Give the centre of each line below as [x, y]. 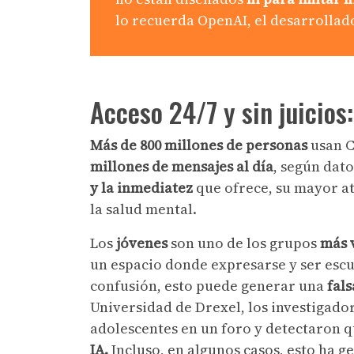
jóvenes [142, 243]
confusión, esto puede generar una [209, 285]
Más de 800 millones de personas [200, 145]
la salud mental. [145, 209]
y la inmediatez [143, 187]
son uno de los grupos [244, 243]
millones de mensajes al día [182, 166]
